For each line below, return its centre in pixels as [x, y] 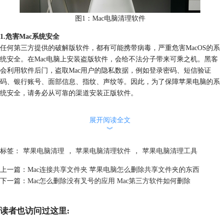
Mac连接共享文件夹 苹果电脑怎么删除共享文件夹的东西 [113, 170]
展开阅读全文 [110, 120]
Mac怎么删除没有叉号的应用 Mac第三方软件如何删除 [109, 181]
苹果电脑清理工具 [170, 151]
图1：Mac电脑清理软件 [110, 18]
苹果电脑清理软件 [103, 151]
